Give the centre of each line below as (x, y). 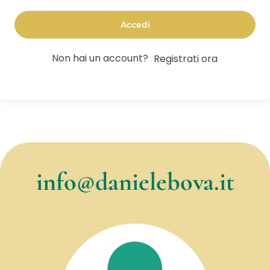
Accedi (135, 24)
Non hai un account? (102, 58)
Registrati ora (186, 58)
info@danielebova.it (135, 181)
